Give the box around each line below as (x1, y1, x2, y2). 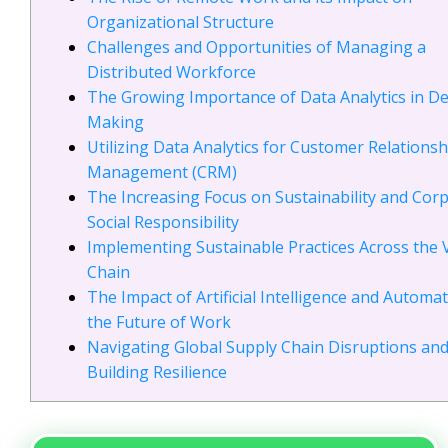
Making (87, 111, 144, 134)
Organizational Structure (87, 11, 274, 34)
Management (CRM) (87, 161, 237, 184)
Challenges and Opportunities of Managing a (87, 36, 426, 59)
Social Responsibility (87, 211, 239, 234)
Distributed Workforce (87, 61, 256, 84)
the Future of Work (87, 311, 231, 334)
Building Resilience (87, 361, 227, 384)
